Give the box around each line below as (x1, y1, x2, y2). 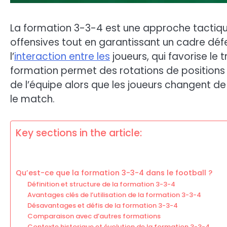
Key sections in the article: (16, 126, 142, 140)
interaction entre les (14, 49, 110, 63)
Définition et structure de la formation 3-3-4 (27, 179, 175, 190)
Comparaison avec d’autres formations (27, 211, 161, 221)
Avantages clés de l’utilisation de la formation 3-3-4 (27, 190, 201, 200)
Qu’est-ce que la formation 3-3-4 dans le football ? (16, 168, 212, 178)
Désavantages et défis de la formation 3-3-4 (27, 201, 178, 211)
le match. (10, 92, 55, 106)
